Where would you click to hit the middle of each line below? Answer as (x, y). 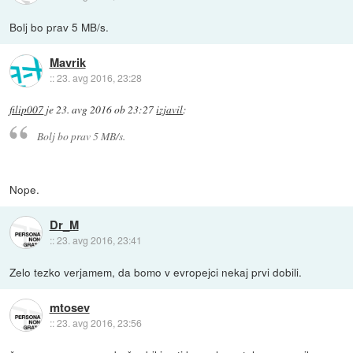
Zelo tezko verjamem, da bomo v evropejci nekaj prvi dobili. (156, 271)
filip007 (27, 110)
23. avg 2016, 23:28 (99, 78)
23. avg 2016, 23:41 (99, 240)
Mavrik (67, 63)
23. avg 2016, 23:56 (99, 323)
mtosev (69, 308)
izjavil (170, 110)
